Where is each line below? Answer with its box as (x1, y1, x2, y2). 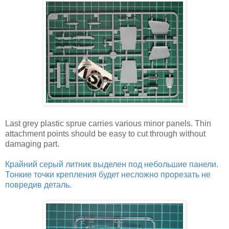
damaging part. (5, 139, 59, 148)
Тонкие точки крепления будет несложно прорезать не (5, 170, 211, 179)
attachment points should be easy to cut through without (5, 129, 205, 138)
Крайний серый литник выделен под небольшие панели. (5, 159, 218, 169)
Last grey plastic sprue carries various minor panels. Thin (5, 119, 211, 128)
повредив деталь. (5, 180, 72, 189)
